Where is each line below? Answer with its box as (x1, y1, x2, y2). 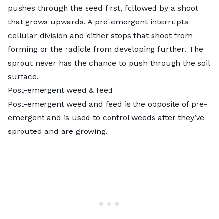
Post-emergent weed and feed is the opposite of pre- (8, 99, 207, 109)
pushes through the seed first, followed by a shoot (8, 3, 198, 13)
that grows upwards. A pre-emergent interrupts (8, 17, 188, 26)
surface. (8, 71, 41, 81)
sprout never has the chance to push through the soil (8, 58, 210, 67)
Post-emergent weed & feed (8, 85, 113, 95)
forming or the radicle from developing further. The (8, 44, 203, 54)
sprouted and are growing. (8, 126, 110, 136)
